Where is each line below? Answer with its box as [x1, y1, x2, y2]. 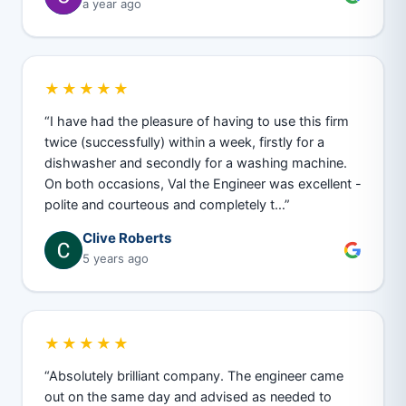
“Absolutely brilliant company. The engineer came [44, 368, 343, 384]
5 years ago [82, 251, 149, 266]
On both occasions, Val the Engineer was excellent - [44, 176, 362, 192]
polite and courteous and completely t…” [44, 197, 290, 213]
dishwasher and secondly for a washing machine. [44, 155, 347, 171]
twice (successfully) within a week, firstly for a [44, 134, 324, 150]
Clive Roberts [82, 229, 171, 246]
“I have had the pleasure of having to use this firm [44, 113, 349, 130]
